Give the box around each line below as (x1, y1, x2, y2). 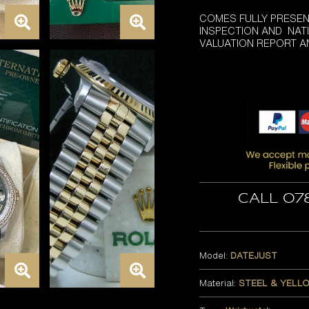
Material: (199, 276, 239, 290)
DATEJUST (230, 248, 278, 262)
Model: (199, 248, 231, 262)
